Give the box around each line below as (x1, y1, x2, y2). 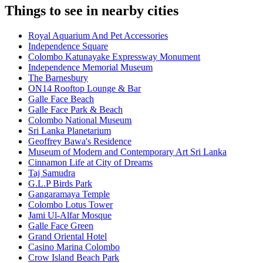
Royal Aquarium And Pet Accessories (28, 31, 168, 41)
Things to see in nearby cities (5, 3, 178, 19)
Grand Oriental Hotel (28, 231, 107, 242)
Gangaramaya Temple (28, 189, 110, 200)
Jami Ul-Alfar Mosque (28, 210, 112, 221)
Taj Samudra (28, 168, 75, 178)
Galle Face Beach (28, 94, 94, 104)
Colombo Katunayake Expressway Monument (28, 52, 200, 62)
